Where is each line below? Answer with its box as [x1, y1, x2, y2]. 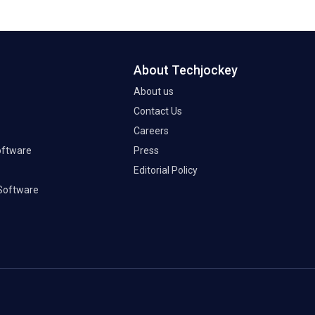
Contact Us [134, 105, 182, 117]
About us [134, 86, 174, 98]
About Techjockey [134, 63, 238, 78]
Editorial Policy [134, 165, 198, 176]
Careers [134, 125, 169, 137]
